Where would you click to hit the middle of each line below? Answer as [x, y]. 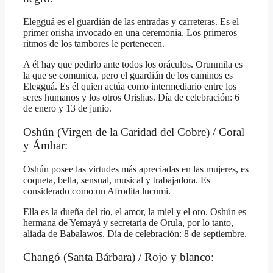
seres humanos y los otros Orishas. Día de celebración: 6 [131, 97]
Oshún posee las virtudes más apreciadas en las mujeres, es [136, 169]
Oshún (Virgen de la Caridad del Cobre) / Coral [134, 132]
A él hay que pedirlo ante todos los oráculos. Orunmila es [133, 65]
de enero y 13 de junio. [67, 108]
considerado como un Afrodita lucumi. [97, 191]
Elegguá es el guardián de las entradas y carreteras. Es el [131, 22]
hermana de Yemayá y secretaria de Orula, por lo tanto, [128, 222]
